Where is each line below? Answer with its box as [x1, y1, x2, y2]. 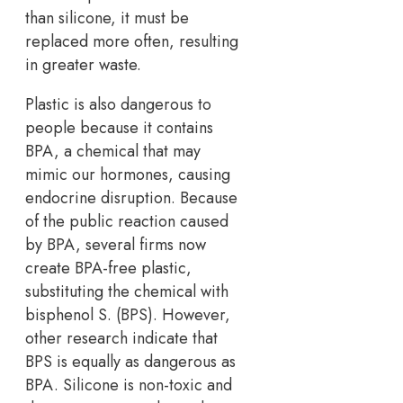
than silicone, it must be [25, 6, 189, 31]
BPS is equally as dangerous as [25, 350, 236, 374]
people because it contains [25, 116, 213, 140]
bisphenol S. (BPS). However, [25, 303, 230, 327]
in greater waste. [25, 53, 141, 77]
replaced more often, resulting [25, 30, 238, 54]
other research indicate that [25, 327, 218, 351]
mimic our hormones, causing [25, 163, 230, 187]
